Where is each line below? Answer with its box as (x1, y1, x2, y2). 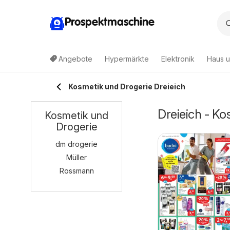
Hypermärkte (105, 54, 149, 63)
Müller (66, 153, 87, 162)
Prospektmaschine (65, 16, 155, 28)
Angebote (59, 54, 92, 63)
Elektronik (161, 54, 195, 63)
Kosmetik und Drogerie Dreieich (68, 82, 185, 91)
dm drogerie (55, 140, 98, 148)
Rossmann (59, 166, 94, 175)
